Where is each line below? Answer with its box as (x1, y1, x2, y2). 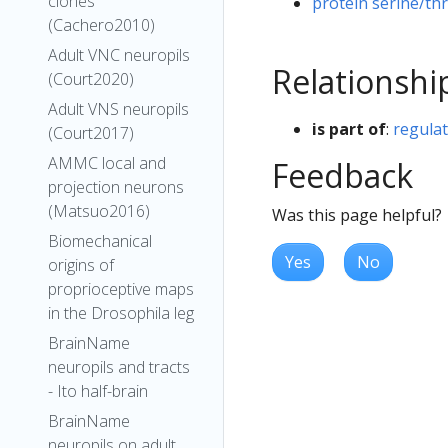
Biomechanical (48, 230, 152, 252)
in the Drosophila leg (48, 302, 194, 324)
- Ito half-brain (48, 380, 148, 402)
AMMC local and (48, 152, 166, 174)
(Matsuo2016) (48, 200, 150, 222)
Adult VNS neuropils (48, 98, 189, 120)
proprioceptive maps (48, 278, 194, 300)
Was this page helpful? (272, 203, 442, 226)
